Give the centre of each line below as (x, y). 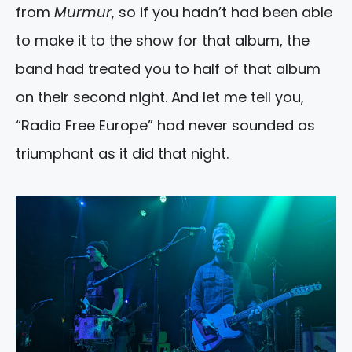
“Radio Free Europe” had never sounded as (165, 125)
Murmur (83, 12)
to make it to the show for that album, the (163, 40)
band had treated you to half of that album (168, 68)
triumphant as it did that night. (122, 153)
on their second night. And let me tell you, (160, 97)
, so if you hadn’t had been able (222, 12)
